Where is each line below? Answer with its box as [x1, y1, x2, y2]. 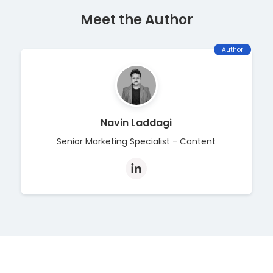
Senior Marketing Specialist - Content [57, 135, 216, 147]
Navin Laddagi [101, 115, 172, 130]
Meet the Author [80, 10, 193, 29]
